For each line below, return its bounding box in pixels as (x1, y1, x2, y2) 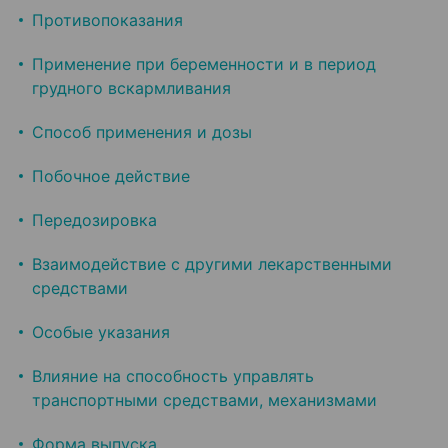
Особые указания (32, 322, 170, 343)
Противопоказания (32, 10, 183, 31)
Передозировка (32, 210, 157, 231)
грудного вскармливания (32, 78, 231, 99)
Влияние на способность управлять (32, 366, 314, 387)
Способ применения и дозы (32, 122, 252, 143)
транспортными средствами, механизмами (32, 390, 377, 411)
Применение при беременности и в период (32, 54, 376, 75)
